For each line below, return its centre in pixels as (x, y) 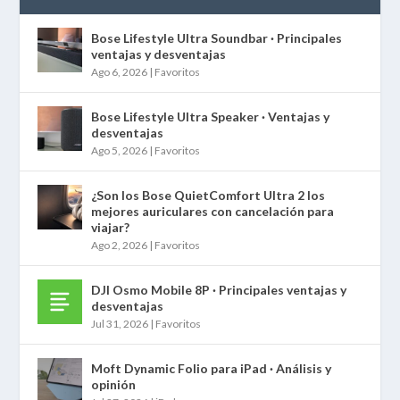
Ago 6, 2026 (120, 72)
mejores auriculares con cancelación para (213, 212)
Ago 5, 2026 (120, 151)
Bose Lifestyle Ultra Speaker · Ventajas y (211, 117)
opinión (114, 385)
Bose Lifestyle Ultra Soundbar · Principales (217, 38)
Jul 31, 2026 (120, 324)
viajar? (111, 228)
